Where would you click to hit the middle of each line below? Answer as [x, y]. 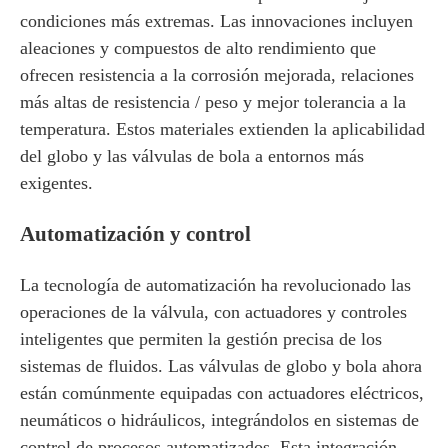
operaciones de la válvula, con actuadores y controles [213, 312]
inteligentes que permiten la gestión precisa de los [201, 339]
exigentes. [56, 183]
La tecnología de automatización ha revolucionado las [215, 285]
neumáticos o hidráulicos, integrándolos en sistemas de [219, 420]
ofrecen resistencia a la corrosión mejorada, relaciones [217, 75]
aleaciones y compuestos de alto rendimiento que [198, 48]
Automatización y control [135, 234]
